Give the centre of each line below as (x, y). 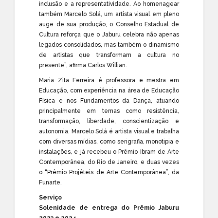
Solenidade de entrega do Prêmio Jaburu (109, 208)
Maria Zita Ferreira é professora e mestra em (109, 80)
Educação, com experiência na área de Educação (109, 90)
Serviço (50, 197)
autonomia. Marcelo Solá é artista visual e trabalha (109, 131)
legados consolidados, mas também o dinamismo (109, 45)
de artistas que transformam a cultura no (109, 55)
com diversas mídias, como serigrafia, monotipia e (109, 141)
